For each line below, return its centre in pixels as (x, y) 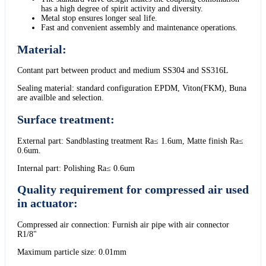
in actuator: (47, 203)
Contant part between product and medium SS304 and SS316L (123, 71)
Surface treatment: (66, 120)
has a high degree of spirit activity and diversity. (122, 9)
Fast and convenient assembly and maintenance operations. (139, 28)
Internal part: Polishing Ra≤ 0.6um (76, 168)
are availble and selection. (61, 98)
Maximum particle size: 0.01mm (72, 252)
